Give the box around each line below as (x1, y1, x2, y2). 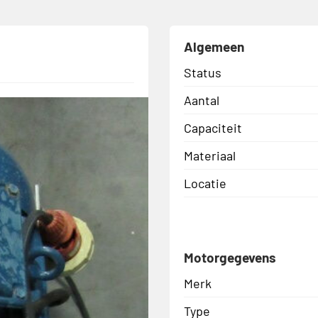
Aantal (184, 92, 219, 108)
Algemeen (184, 38, 244, 55)
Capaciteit (184, 119, 242, 136)
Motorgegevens (184, 248, 276, 265)
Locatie (184, 175, 226, 191)
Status (184, 64, 221, 80)
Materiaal (184, 147, 236, 163)
